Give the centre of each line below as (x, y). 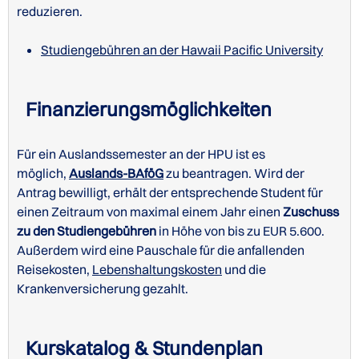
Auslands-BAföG (116, 173)
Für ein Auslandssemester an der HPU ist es (141, 154)
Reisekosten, (53, 270)
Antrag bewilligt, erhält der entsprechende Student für (170, 193)
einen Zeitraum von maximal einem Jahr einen (149, 212)
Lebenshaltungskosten (157, 270)
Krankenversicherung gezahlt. (103, 289)
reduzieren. (50, 12)
